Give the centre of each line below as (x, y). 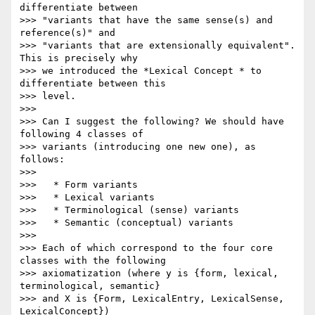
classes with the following (96, 261)
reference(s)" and (70, 33)
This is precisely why (82, 58)
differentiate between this (96, 84)
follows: (42, 160)
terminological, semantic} (93, 286)
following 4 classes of (84, 134)
